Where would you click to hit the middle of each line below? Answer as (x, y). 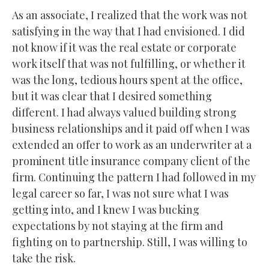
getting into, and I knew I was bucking (106, 209)
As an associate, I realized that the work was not (130, 15)
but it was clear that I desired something (112, 96)
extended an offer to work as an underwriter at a (132, 144)
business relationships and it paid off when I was (131, 128)
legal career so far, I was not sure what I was (120, 193)
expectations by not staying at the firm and (118, 225)
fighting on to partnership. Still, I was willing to (130, 242)
